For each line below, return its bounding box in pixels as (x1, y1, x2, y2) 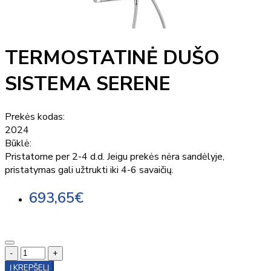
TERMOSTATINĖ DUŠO (5, 45, 220, 71)
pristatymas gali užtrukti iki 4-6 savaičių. (5, 163, 174, 177)
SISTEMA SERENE (5, 71, 171, 97)
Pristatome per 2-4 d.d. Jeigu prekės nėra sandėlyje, (5, 149, 224, 163)
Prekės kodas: (5, 109, 65, 123)
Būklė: (5, 136, 31, 150)
